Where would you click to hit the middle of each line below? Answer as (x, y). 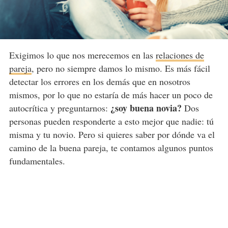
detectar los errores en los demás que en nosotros (99, 82)
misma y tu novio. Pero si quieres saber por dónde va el (112, 135)
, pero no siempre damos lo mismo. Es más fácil (121, 68)
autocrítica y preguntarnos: (60, 108)
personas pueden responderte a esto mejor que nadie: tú (111, 121)
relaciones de (180, 55)
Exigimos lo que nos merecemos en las (82, 55)
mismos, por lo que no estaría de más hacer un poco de (111, 95)
